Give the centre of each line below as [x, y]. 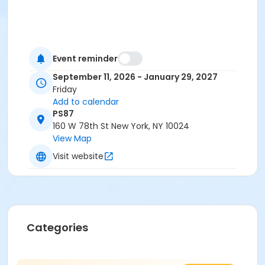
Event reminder [85, 58]
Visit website [78, 156]
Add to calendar [86, 102]
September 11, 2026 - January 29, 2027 [135, 77]
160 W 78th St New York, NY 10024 [121, 126]
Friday [65, 90]
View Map [72, 139]
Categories [57, 228]
